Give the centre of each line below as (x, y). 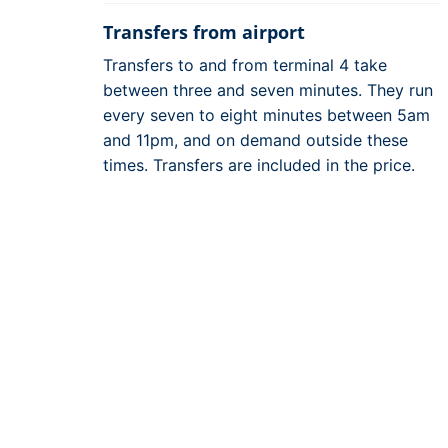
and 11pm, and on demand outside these (255, 139)
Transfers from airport (204, 31)
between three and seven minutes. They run (268, 89)
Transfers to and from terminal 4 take (245, 64)
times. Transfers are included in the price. (259, 164)
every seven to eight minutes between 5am (266, 114)
